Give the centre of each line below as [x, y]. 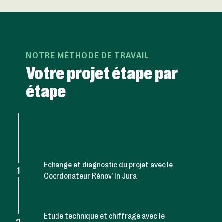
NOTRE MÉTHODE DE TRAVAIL [88, 55]
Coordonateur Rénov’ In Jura [90, 177]
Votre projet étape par [102, 72]
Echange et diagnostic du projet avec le [109, 166]
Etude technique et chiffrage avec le [104, 216]
